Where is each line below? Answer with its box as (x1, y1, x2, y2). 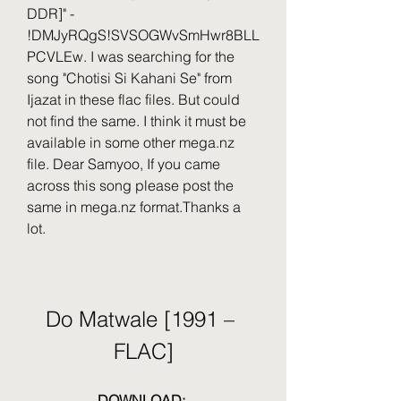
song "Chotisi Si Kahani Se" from (27, 69, 232, 87)
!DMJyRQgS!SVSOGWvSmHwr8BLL (27, 26, 260, 44)
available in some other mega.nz (27, 133, 235, 151)
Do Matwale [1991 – (46, 306, 235, 332)
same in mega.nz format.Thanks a (27, 198, 241, 216)
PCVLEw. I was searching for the (27, 47, 235, 65)
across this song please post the (27, 176, 234, 194)
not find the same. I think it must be (27, 112, 246, 130)
